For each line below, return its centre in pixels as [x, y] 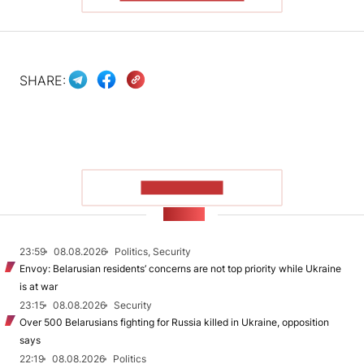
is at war [39, 287]
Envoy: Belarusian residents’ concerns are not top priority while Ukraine [180, 269]
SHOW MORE [182, 188]
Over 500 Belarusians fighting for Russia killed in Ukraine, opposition [174, 323]
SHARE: [43, 80]
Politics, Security [153, 252]
